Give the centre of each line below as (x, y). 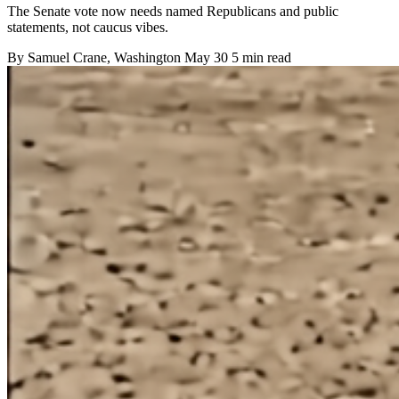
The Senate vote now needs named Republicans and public (173, 11)
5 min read (261, 57)
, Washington (146, 57)
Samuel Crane (67, 57)
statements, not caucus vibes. (88, 27)
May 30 (206, 57)
